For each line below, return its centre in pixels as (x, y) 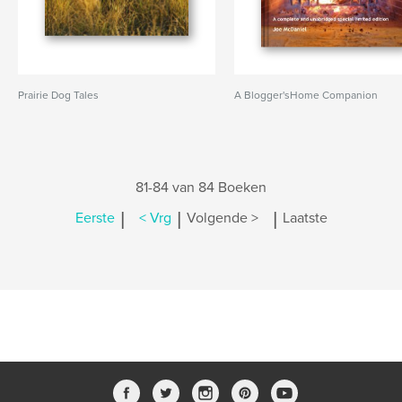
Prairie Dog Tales (58, 95)
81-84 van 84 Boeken (201, 188)
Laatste (305, 218)
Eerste (95, 218)
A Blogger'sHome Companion (306, 95)
